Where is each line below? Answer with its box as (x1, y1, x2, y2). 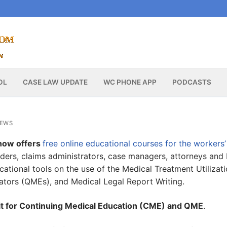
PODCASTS (172, 78, 211, 87)
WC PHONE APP (103, 78, 157, 87)
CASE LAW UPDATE (22, 78, 88, 87)
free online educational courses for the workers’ (43, 138, 226, 149)
